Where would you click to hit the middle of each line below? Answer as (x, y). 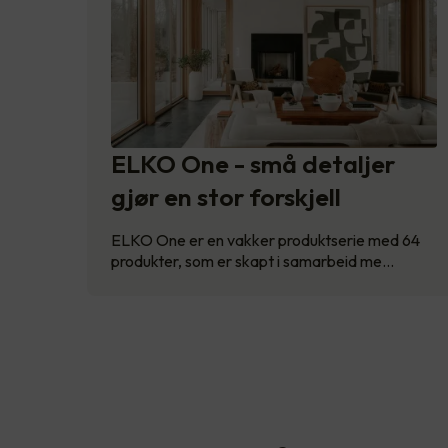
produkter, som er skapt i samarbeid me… (252, 260)
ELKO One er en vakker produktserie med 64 (265, 239)
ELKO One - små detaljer (253, 163)
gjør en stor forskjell (226, 196)
